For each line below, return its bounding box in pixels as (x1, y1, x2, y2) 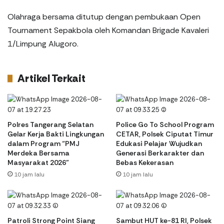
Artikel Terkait (17, 71, 85, 85)
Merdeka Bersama (7, 148, 69, 157)
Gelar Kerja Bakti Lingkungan (7, 129, 104, 138)
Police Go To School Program (116, 119, 214, 129)
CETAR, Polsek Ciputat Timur (116, 129, 213, 138)
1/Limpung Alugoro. (7, 38, 78, 49)
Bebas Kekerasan (116, 157, 173, 167)
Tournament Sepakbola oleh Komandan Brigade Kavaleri (7, 24, 209, 35)
